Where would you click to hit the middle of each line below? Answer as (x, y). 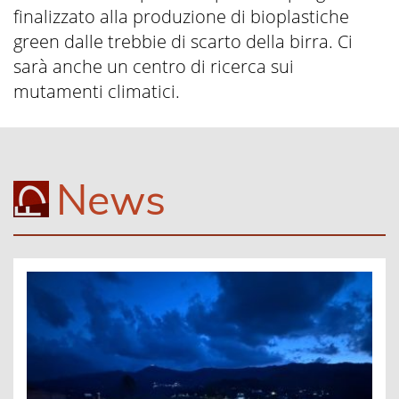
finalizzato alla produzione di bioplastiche (181, 16)
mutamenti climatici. (97, 91)
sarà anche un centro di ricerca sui (154, 66)
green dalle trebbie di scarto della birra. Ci (183, 41)
